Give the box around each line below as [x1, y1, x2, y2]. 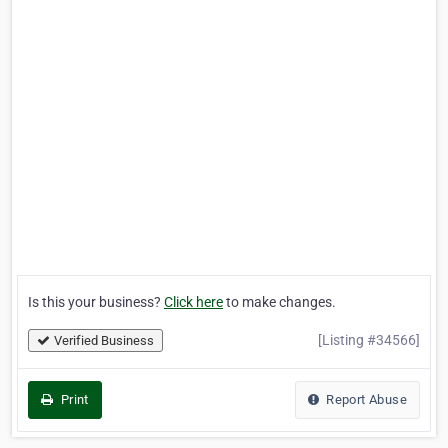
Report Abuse [322, 392, 407, 408]
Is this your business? [28, 294, 164, 311]
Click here [164, 294, 223, 311]
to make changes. [223, 294, 336, 311]
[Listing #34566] [318, 332, 420, 349]
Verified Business [54, 333, 154, 349]
